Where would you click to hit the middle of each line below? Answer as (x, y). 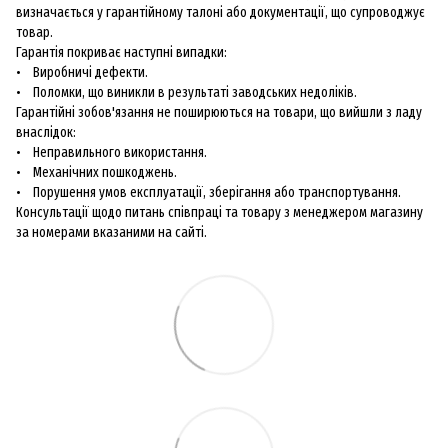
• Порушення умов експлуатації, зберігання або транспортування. (208, 193)
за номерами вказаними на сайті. (111, 233)
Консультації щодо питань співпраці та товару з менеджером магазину (219, 213)
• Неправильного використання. (111, 153)
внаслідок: (46, 133)
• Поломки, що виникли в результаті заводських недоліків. (186, 93)
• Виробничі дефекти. (82, 73)
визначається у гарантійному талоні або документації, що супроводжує (220, 13)
